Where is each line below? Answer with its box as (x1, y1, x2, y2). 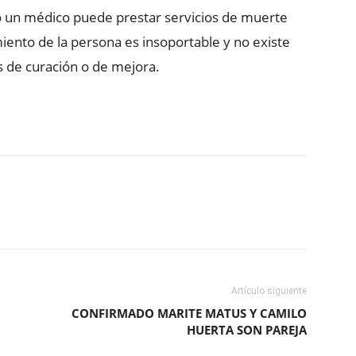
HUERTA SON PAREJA (187, 322, 307, 338)
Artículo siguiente (231, 285, 307, 296)
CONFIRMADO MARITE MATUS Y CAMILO (72, 305, 307, 321)
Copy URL (134, 210, 175, 222)
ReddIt (49, 210, 76, 222)
